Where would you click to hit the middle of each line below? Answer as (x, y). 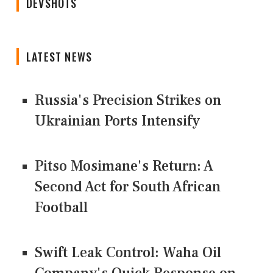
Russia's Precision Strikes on (128, 101)
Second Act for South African (128, 187)
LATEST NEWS (59, 57)
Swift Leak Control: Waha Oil (128, 253)
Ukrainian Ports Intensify (117, 121)
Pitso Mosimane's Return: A (124, 166)
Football (61, 208)
